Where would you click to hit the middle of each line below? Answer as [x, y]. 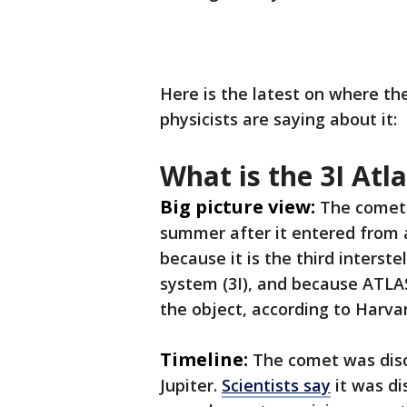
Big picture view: [238, 207]
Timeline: [204, 359]
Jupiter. [191, 385]
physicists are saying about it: [281, 119]
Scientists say [276, 385]
